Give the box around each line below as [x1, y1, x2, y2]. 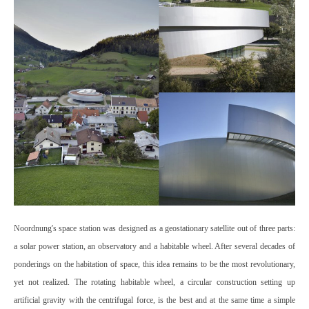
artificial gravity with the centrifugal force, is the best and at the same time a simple [14, 295, 295, 306]
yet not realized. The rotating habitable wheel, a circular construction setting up [14, 277, 295, 288]
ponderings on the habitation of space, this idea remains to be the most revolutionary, [14, 259, 295, 270]
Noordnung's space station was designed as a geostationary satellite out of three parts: [14, 223, 295, 234]
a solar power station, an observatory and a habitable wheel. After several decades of [14, 241, 295, 252]
